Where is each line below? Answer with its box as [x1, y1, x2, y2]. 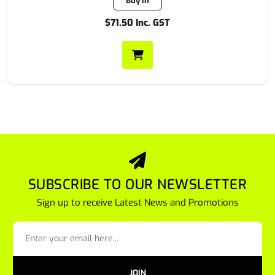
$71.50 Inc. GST [105, 16, 170, 29]
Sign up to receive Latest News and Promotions [36, 196, 239, 209]
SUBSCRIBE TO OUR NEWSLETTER [28, 175, 247, 193]
